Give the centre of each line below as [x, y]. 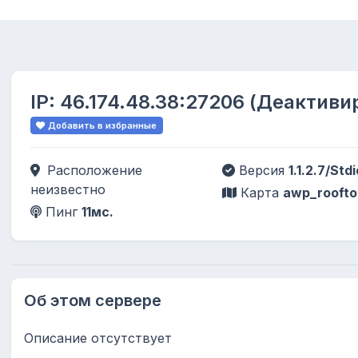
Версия [262, 170]
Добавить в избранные [103, 125]
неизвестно [68, 189]
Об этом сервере [93, 300]
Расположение [93, 170]
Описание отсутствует [98, 338]
